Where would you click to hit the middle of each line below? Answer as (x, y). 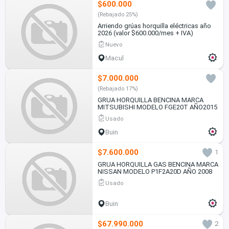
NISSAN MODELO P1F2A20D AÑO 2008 (155, 171)
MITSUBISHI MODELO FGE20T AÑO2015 (157, 107)
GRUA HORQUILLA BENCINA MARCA (150, 100)
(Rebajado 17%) (118, 89)
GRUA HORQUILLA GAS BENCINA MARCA (158, 164)
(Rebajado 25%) (118, 15)
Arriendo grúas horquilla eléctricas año (154, 26)
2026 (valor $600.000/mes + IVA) (145, 33)
